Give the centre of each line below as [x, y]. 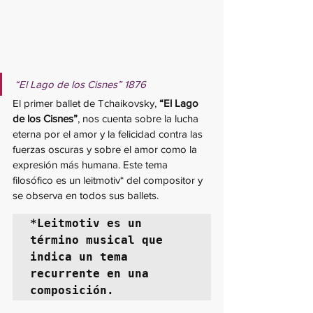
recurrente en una [89, 274]
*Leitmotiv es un [86, 224]
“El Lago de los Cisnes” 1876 [80, 85]
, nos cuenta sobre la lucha [139, 119]
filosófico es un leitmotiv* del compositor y [109, 180]
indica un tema [79, 257]
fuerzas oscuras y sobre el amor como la [106, 150]
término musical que [96, 240]
